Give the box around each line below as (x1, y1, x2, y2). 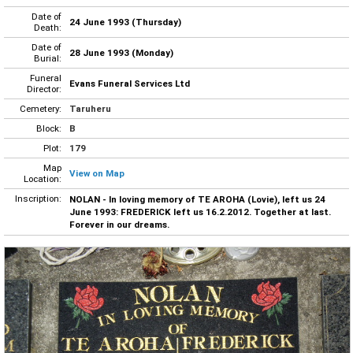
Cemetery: (20, 102, 61, 114)
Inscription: (15, 192, 61, 204)
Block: (36, 122, 61, 134)
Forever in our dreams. (69, 218, 169, 230)
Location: (24, 173, 61, 184)
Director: (27, 83, 61, 95)
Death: (34, 21, 61, 33)
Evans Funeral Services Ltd (69, 77, 190, 89)
